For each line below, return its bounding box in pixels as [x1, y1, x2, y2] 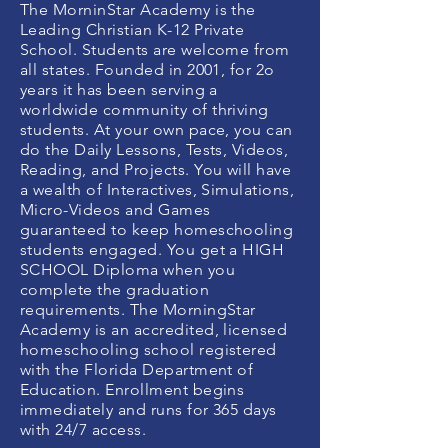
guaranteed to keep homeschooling [20, 220, 294, 239]
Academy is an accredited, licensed [20, 320, 288, 339]
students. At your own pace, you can [20, 120, 293, 139]
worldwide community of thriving [20, 100, 269, 119]
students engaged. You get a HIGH [20, 240, 285, 259]
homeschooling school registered [20, 340, 277, 359]
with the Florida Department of [20, 360, 254, 379]
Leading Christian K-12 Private [20, 20, 245, 39]
